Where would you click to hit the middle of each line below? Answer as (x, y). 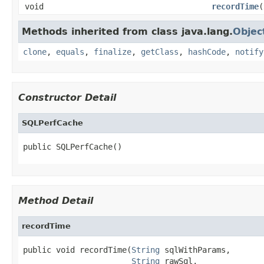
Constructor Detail (67, 97)
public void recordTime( (77, 250)
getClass (160, 52)
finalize (113, 52)
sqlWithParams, (195, 250)
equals (70, 52)
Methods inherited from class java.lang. (127, 31)
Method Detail (56, 200)
